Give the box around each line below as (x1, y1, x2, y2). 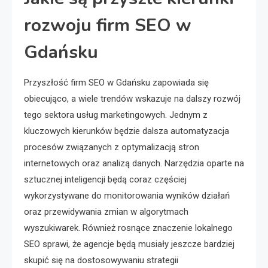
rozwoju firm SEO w (24, 13, 191, 38)
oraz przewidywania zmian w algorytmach (24, 206, 188, 217)
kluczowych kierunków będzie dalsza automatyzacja (24, 126, 229, 136)
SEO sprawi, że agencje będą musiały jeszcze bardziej (24, 239, 234, 249)
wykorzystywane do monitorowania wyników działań (24, 190, 230, 201)
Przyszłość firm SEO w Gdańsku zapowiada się (24, 77, 209, 88)
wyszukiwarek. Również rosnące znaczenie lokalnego (24, 223, 233, 233)
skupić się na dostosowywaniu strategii (24, 255, 178, 266)
